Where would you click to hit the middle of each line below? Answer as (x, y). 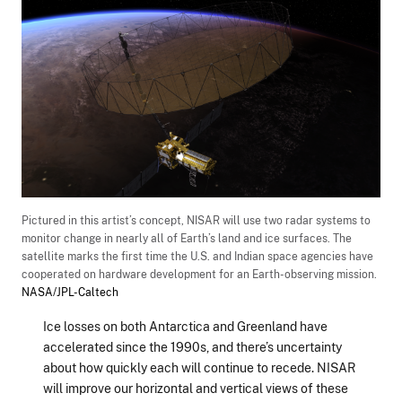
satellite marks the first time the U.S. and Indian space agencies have (197, 257)
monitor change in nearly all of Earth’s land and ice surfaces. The (187, 239)
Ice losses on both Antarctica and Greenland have (185, 327)
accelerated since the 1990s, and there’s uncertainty (192, 347)
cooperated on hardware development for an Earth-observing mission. (199, 275)
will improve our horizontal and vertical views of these (196, 389)
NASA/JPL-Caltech (70, 293)
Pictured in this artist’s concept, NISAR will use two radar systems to (196, 221)
